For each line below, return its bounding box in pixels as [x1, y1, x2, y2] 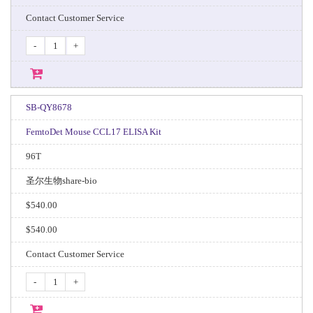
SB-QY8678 [25, 102, 72, 112]
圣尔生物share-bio [25, 175, 97, 186]
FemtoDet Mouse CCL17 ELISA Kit [25, 126, 161, 137]
